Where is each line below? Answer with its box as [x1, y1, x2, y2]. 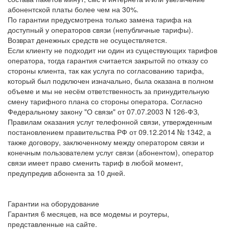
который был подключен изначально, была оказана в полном [8, 75, 214, 86]
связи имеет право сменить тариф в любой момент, [8, 157, 183, 168]
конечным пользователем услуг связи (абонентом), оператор [8, 147, 214, 157]
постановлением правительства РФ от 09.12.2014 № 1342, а [8, 126, 211, 137]
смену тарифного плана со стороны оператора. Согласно [8, 96, 202, 106]
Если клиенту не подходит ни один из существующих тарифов [8, 44, 217, 55]
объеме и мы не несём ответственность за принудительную [8, 85, 210, 96]
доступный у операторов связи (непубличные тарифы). [8, 24, 193, 35]
